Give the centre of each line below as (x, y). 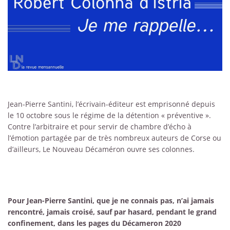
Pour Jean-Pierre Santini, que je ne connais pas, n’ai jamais (111, 200)
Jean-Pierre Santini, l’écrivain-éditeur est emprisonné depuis (111, 104)
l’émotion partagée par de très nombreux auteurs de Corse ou (114, 138)
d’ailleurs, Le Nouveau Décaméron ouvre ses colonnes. (101, 149)
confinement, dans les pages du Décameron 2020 (94, 223)
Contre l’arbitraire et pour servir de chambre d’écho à (100, 127)
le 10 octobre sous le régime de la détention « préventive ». (109, 116)
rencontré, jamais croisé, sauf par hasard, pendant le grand (112, 212)
